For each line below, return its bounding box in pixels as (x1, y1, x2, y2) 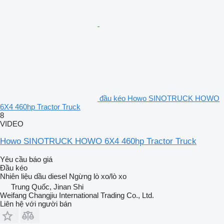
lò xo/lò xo (93, 172, 126, 181)
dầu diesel (34, 172, 67, 181)
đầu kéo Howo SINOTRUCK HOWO (99, 94, 219, 103)
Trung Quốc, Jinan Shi (11, 182, 83, 191)
